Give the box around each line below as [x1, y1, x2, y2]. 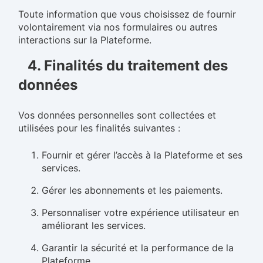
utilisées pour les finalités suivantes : [18, 122, 180, 134]
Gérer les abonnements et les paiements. [42, 184, 222, 196]
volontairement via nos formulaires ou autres [18, 21, 217, 33]
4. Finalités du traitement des [28, 57, 228, 74]
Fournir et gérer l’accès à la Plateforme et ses [42, 149, 242, 161]
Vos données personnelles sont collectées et [18, 109, 216, 121]
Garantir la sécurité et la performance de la [42, 242, 234, 254]
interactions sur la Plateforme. [18, 34, 151, 46]
